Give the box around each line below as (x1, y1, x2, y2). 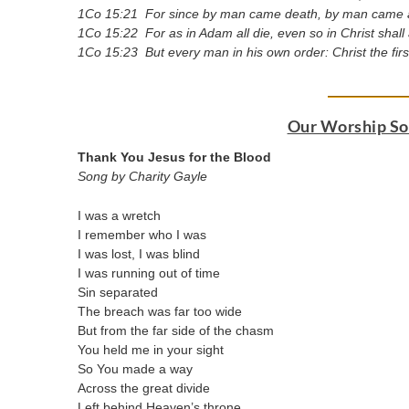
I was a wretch (78, 207, 162, 223)
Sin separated (78, 284, 159, 299)
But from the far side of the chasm (78, 322, 275, 338)
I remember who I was (78, 226, 207, 242)
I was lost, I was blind (78, 246, 201, 261)
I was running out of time (78, 265, 221, 280)
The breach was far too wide (78, 303, 243, 319)
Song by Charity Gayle (78, 168, 208, 184)
